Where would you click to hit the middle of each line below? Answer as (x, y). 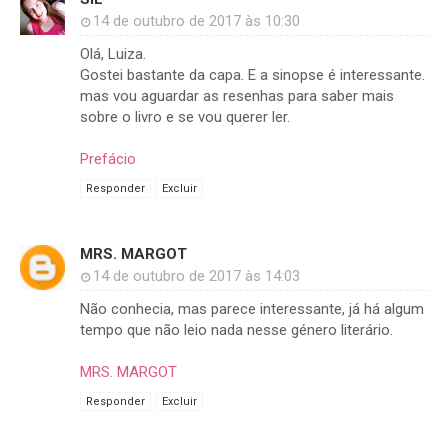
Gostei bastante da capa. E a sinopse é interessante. (252, 75)
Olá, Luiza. (113, 54)
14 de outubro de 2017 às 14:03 (196, 276)
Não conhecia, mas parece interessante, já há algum (252, 309)
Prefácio (108, 159)
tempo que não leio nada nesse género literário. (236, 330)
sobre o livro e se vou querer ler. (185, 117)
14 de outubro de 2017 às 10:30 (196, 21)
